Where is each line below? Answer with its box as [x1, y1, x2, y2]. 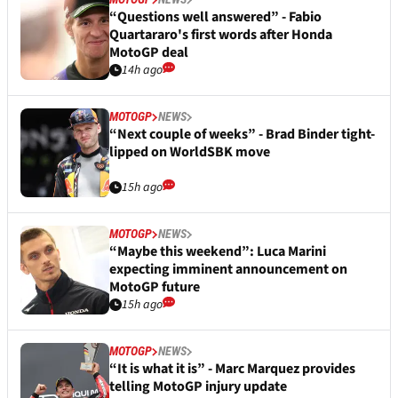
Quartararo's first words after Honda [109, 25, 332, 45]
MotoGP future [109, 277, 200, 298]
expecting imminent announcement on [109, 259, 347, 280]
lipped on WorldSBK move [109, 142, 270, 163]
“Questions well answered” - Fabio [109, 7, 322, 28]
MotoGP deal [109, 43, 188, 63]
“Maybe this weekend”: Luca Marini [109, 242, 326, 262]
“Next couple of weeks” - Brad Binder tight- [109, 124, 375, 145]
